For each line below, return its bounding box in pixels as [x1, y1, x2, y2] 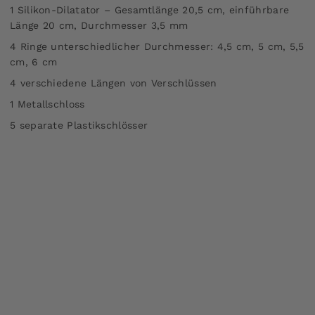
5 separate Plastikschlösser [10, 119, 148, 131]
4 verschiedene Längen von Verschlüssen [10, 77, 217, 89]
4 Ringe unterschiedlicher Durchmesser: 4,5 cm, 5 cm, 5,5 [10, 40, 304, 52]
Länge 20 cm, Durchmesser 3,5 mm [10, 19, 188, 31]
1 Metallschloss [10, 98, 85, 110]
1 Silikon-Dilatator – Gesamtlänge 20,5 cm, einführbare [10, 4, 290, 15]
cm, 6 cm [10, 56, 58, 67]
